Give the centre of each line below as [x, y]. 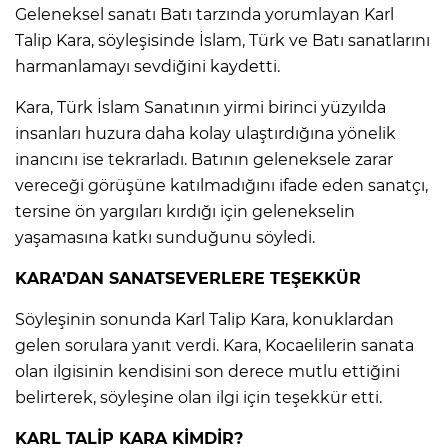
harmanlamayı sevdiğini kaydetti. [147, 66]
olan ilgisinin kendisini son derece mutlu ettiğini [207, 371]
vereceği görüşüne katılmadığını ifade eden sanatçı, [221, 185]
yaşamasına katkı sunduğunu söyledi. [165, 237]
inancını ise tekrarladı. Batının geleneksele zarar [204, 159]
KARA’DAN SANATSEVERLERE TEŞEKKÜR [188, 278]
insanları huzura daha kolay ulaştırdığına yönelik [205, 133]
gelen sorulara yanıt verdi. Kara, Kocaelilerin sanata [214, 345]
